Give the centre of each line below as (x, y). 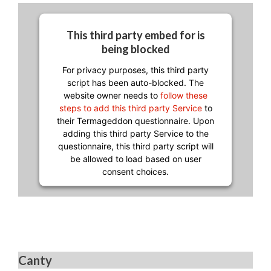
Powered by (93, 190)
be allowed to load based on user (135, 158)
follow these (184, 95)
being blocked (135, 49)
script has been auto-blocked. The (135, 82)
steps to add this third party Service (130, 108)
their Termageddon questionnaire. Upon (135, 120)
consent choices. (135, 171)
